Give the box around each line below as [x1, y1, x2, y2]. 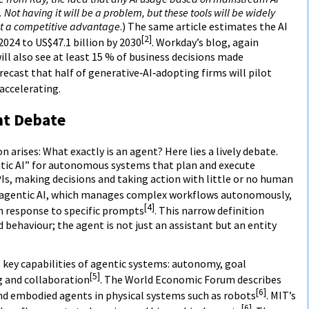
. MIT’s [266, 288, 296, 303]
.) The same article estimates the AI [120, 19, 288, 34]
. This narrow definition [154, 203, 264, 218]
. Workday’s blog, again [152, 35, 259, 50]
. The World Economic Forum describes [100, 272, 281, 287]
